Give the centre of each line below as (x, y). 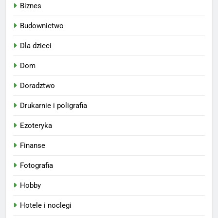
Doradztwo (37, 85)
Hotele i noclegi (46, 205)
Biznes (31, 6)
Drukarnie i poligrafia (54, 105)
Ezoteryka (36, 125)
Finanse (33, 145)
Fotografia (36, 165)
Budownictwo (42, 26)
